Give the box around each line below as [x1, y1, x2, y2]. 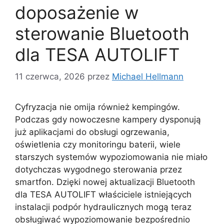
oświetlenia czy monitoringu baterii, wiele [15, 139, 180, 150]
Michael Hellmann [112, 71, 183, 82]
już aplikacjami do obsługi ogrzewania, [15, 127, 169, 137]
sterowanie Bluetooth [15, 22, 189, 44]
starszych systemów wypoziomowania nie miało [15, 152, 207, 162]
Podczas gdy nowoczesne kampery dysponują [15, 114, 201, 125]
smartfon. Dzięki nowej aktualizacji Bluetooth [15, 177, 195, 187]
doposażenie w [15, 1, 138, 23]
